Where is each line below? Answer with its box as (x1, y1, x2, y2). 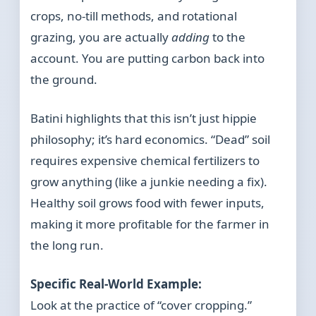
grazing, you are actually (30, 29, 172, 46)
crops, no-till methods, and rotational (30, 8, 238, 25)
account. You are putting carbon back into (30, 50, 265, 67)
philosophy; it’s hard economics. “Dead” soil (30, 131, 271, 148)
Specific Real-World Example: (30, 276, 202, 293)
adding (171, 29, 210, 46)
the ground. (30, 71, 98, 88)
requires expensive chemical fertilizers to (30, 152, 260, 169)
